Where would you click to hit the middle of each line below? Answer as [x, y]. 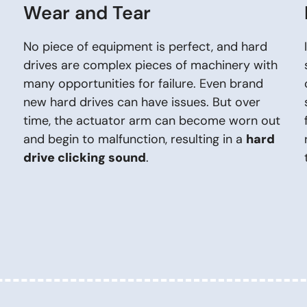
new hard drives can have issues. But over [142, 102]
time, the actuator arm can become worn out [152, 121]
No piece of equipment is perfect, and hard [145, 47]
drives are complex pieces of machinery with [150, 65]
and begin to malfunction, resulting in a [135, 139]
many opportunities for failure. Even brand [143, 84]
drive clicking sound [85, 158]
